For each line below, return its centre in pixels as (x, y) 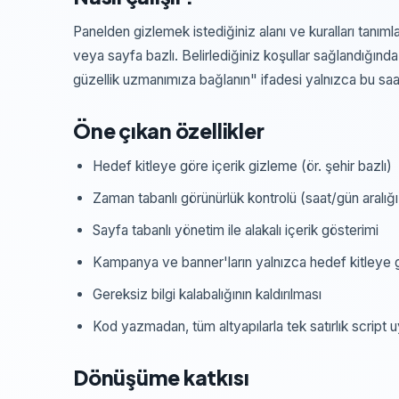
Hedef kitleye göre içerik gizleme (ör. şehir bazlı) (242, 166)
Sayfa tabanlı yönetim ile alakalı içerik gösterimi (236, 230)
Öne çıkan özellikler (169, 130)
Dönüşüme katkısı (161, 377)
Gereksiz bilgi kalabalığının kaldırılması (207, 294)
